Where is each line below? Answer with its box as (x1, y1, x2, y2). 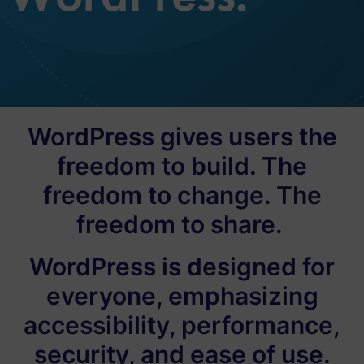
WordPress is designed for (29, 251, 335, 281)
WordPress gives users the (27, 121, 337, 151)
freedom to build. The (57, 150, 307, 180)
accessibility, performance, (24, 310, 340, 340)
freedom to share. (76, 209, 288, 239)
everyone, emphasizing (45, 280, 318, 310)
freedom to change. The (42, 180, 322, 210)
